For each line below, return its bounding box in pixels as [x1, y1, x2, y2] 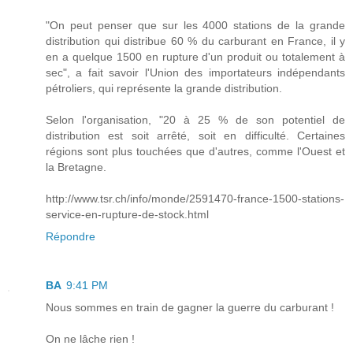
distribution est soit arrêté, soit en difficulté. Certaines [46, 129, 345, 143]
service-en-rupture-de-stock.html [46, 208, 209, 221]
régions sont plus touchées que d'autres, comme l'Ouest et [46, 145, 345, 158]
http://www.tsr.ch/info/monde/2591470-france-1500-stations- [46, 192, 344, 206]
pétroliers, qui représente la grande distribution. [46, 82, 282, 95]
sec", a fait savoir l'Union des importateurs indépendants [46, 66, 345, 80]
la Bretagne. [46, 161, 106, 174]
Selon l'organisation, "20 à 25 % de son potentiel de [46, 113, 345, 127]
